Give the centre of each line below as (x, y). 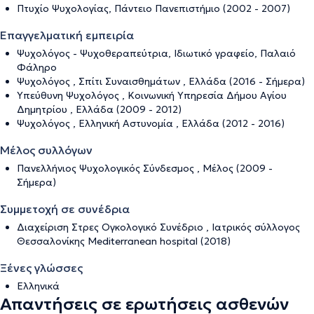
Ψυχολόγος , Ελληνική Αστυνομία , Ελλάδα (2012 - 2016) (151, 123)
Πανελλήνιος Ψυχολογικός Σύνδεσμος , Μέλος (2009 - (145, 168)
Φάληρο (37, 67)
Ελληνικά (38, 286)
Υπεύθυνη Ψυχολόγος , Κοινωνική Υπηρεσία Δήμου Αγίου (152, 95)
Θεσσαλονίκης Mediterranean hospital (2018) (124, 241)
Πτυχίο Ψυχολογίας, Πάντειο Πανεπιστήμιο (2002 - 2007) (153, 8)
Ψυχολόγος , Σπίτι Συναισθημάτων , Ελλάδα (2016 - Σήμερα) (161, 81)
